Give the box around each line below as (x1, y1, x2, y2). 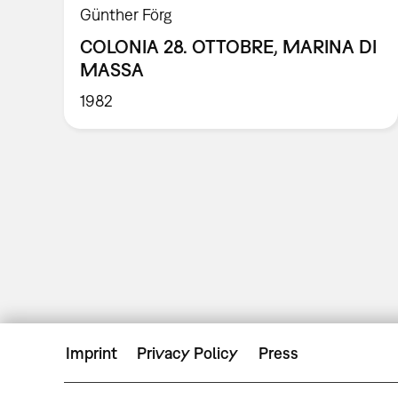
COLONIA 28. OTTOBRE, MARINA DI (80, 35, 378, 57)
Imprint (66, 343, 117, 362)
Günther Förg (80, 4, 173, 24)
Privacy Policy (137, 343, 239, 362)
